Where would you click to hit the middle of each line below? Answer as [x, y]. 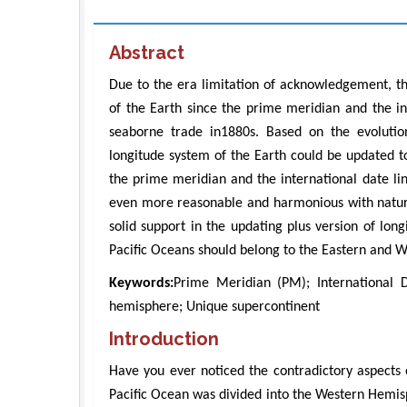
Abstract [147, 52]
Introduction [164, 338]
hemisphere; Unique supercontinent [214, 307]
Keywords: [141, 283]
